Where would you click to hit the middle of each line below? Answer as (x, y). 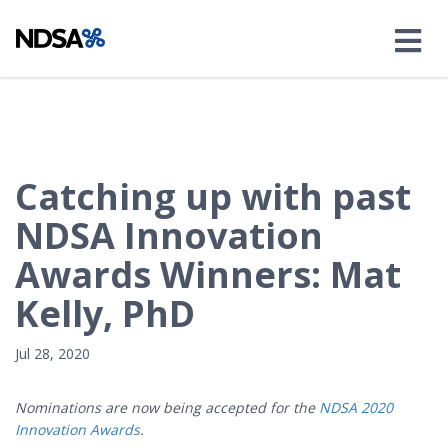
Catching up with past (213, 196)
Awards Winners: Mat (208, 274)
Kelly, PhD (105, 313)
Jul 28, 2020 (52, 353)
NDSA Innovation (169, 235)
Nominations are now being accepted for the (167, 407)
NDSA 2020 (356, 407)
